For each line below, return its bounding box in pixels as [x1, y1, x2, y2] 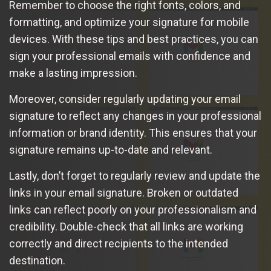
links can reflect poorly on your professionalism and [9, 203, 256, 216]
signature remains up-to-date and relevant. [9, 143, 212, 156]
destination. [9, 254, 65, 267]
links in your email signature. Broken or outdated [9, 186, 238, 199]
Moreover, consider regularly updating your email [9, 93, 241, 105]
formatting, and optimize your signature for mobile [9, 16, 249, 28]
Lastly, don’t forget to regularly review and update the [9, 169, 260, 182]
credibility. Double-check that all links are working [9, 220, 243, 233]
